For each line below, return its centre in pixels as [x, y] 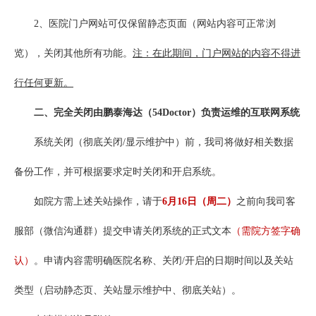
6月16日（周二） [199, 202]
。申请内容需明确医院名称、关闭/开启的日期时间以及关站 [164, 261]
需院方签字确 [271, 231]
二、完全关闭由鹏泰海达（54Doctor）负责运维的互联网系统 [167, 113]
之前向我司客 [266, 202]
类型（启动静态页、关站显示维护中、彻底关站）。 [128, 291]
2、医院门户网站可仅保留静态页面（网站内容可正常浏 [145, 24]
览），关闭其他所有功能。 [73, 54]
